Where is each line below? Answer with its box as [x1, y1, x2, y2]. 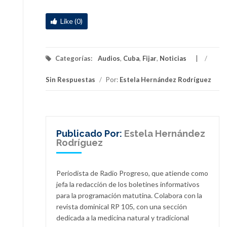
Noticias [160, 54, 186, 62]
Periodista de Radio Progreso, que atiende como [56, 169, 208, 178]
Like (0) [60, 16, 83, 25]
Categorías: [54, 54, 94, 62]
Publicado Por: [56, 128, 124, 139]
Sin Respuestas [46, 75, 95, 84]
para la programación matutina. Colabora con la [56, 191, 202, 200]
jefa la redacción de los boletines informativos [56, 180, 200, 189]
